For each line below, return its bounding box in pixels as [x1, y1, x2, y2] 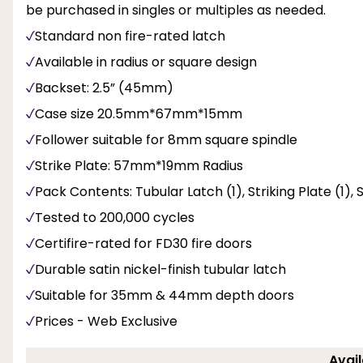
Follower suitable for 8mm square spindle [35, 130, 297, 149]
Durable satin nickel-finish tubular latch [35, 259, 286, 279]
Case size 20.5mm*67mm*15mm [35, 104, 242, 123]
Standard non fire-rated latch [35, 26, 225, 45]
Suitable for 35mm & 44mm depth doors [35, 285, 294, 305]
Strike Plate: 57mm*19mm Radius [35, 156, 243, 175]
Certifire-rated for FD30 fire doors [35, 233, 252, 253]
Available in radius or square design [35, 52, 257, 71]
